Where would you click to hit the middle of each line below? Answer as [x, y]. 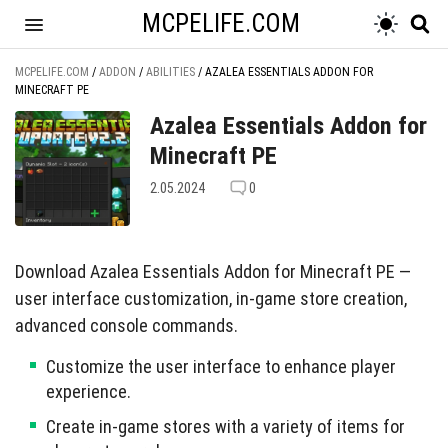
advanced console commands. [126, 325]
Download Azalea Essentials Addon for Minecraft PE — [213, 271]
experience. [88, 391]
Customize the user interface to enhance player [221, 366]
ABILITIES [170, 72]
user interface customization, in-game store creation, [211, 298]
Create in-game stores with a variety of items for [225, 426]
